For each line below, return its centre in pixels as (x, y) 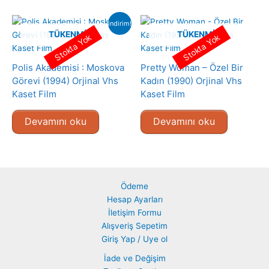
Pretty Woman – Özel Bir (192, 67)
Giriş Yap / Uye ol (134, 239)
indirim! (120, 23)
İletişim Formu (134, 213)
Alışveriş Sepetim (134, 226)
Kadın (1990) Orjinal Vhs (191, 80)
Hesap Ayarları (134, 200)
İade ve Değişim (134, 258)
